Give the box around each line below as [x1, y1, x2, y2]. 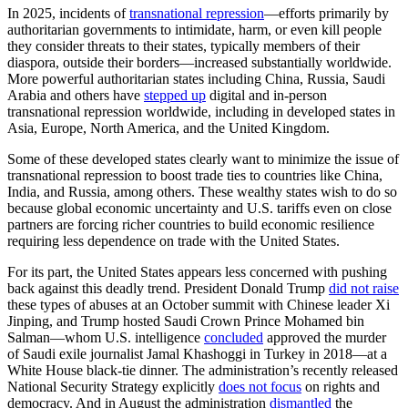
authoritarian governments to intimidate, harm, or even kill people [7, 22, 382, 38]
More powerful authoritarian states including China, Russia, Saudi [7, 71, 385, 87]
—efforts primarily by [264, 5, 389, 22]
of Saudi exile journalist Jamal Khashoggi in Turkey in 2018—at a [7, 346, 387, 362]
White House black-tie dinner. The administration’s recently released [7, 362, 398, 379]
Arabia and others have [7, 87, 144, 104]
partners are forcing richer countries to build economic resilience [7, 217, 374, 233]
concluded [204, 330, 263, 346]
